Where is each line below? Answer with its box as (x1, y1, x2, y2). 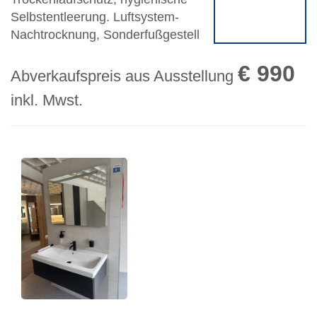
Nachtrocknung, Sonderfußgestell (11, 28, 200, 42)
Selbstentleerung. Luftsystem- (11, 10, 179, 25)
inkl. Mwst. (11, 91, 83, 110)
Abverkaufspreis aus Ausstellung (11, 67, 238, 86)
